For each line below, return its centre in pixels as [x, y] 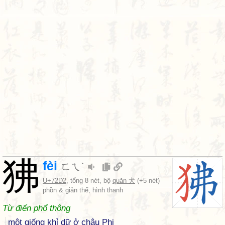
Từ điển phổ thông [36, 208]
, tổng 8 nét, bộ [89, 181]
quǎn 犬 [124, 181]
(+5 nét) [147, 181]
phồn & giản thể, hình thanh [83, 190]
